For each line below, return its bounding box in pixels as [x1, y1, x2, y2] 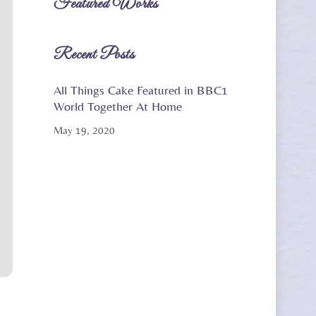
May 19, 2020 [53, 124, 115, 137]
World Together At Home [53, 98, 182, 114]
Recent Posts [53, 45, 135, 66]
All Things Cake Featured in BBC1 [53, 82, 228, 97]
